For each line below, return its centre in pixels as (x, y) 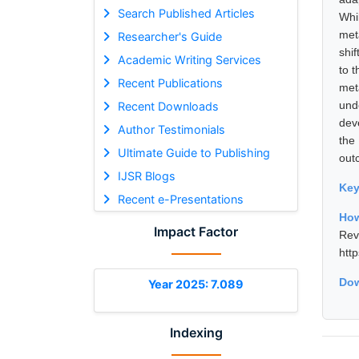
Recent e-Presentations (180, 199)
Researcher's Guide (169, 36)
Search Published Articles (186, 13)
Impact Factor (196, 231)
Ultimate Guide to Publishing (194, 152)
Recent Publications (170, 83)
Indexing (196, 332)
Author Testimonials (171, 129)
